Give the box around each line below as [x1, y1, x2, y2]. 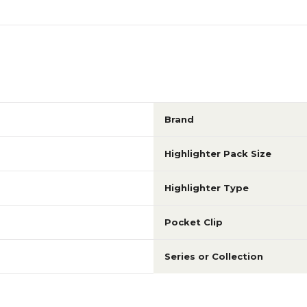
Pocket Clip [164, 217, 223, 228]
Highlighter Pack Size [164, 148, 271, 159]
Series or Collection [164, 251, 263, 262]
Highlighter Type [164, 182, 249, 193]
